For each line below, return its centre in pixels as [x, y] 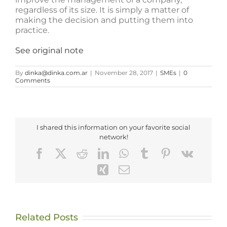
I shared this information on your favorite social [113, 127]
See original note [49, 50]
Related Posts [47, 217]
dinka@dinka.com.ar [56, 73]
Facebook [66, 153]
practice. [32, 30]
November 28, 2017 [124, 73]
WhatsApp [152, 153]
